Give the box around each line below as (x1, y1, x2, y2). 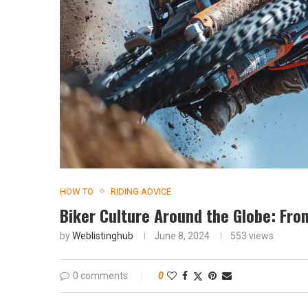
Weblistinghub (72, 230, 133, 241)
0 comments (73, 269, 128, 281)
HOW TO (60, 186, 93, 197)
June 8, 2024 (154, 230, 210, 241)
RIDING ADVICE (111, 186, 171, 197)
